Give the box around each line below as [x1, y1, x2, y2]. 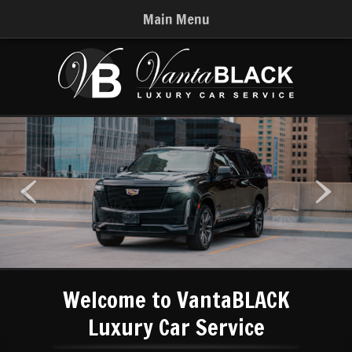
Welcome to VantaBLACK [62, 284, 290, 315]
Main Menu [142, 9, 210, 29]
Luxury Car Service [87, 312, 265, 343]
